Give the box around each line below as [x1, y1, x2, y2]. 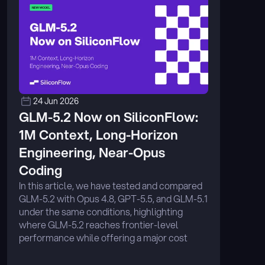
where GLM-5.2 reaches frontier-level [19, 218, 179, 231]
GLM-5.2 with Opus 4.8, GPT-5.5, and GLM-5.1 [19, 192, 208, 205]
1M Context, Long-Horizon [19, 125, 178, 144]
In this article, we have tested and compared [19, 179, 202, 192]
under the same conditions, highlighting [19, 205, 183, 218]
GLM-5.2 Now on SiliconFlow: [19, 108, 198, 126]
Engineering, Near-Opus [19, 143, 165, 161]
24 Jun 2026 [33, 95, 79, 107]
